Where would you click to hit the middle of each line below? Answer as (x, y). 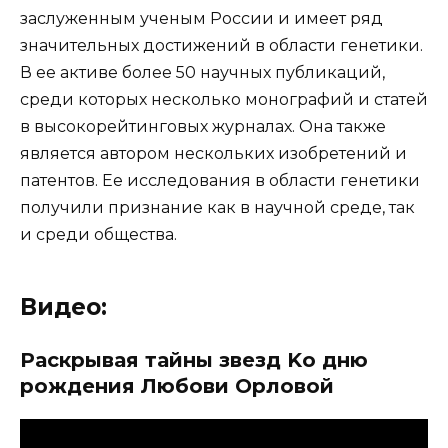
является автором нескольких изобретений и (213, 153)
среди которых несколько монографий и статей (224, 99)
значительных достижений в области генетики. (221, 45)
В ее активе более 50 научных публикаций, (202, 72)
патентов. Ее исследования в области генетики (220, 180)
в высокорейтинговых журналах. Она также (203, 126)
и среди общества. (98, 234)
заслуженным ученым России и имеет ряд (201, 18)
